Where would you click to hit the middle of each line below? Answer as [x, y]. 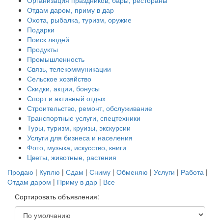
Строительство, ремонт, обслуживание [90, 108]
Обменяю [132, 172]
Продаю [20, 172]
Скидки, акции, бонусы [63, 89]
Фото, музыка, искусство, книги [77, 148]
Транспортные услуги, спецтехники [84, 118]
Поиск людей [48, 40]
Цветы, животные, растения [72, 157]
